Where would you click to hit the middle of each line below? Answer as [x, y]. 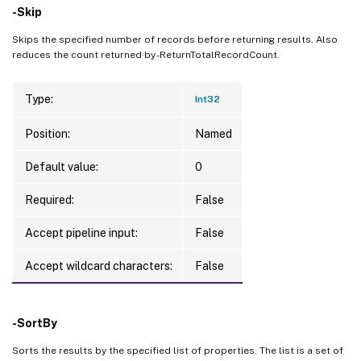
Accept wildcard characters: [99, 266]
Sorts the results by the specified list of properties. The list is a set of [178, 350]
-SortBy [35, 323]
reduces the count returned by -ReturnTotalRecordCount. [146, 54]
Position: [48, 133]
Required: [50, 199]
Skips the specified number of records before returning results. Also [175, 39]
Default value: [62, 166]
